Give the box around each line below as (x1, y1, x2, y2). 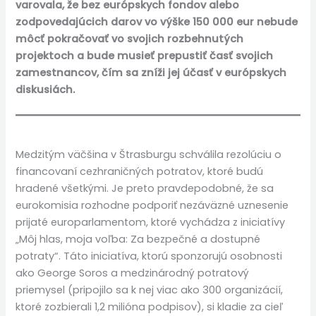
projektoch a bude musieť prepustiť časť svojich (16, 48, 274, 63)
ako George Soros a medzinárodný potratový (16, 266, 250, 281)
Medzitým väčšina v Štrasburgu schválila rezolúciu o (16, 147, 282, 162)
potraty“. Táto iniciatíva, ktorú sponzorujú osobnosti (16, 249, 283, 264)
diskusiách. (16, 82, 75, 97)
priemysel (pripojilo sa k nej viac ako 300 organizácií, (16, 283, 284, 298)
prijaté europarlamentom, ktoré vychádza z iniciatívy (16, 215, 286, 230)
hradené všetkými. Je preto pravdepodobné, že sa (16, 181, 274, 196)
